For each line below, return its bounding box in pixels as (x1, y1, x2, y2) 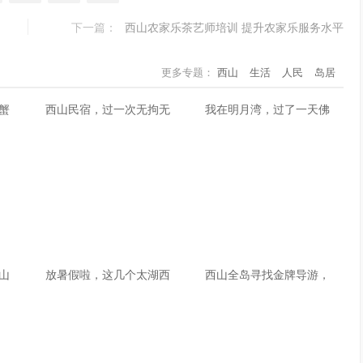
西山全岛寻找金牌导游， (205, 266, 331, 282)
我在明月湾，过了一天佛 (205, 100, 331, 117)
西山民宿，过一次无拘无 (45, 100, 170, 117)
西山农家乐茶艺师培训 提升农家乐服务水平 (125, 19, 344, 35)
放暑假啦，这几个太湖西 (45, 266, 170, 282)
